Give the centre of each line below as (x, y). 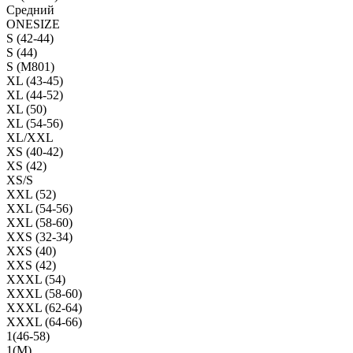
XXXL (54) (36, 279)
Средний (30, 9)
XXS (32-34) (39, 236)
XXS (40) (31, 251)
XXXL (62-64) (44, 307)
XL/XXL (30, 137)
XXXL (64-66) (44, 321)
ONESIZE (33, 24)
